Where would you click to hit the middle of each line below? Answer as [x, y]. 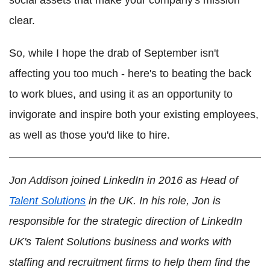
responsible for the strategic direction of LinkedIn [126, 221]
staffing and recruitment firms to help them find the [130, 262]
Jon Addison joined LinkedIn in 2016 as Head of [124, 180]
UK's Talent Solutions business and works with [120, 241]
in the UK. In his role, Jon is [153, 200]
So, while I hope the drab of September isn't [114, 53]
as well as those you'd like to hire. [89, 135]
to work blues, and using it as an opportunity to [121, 94]
